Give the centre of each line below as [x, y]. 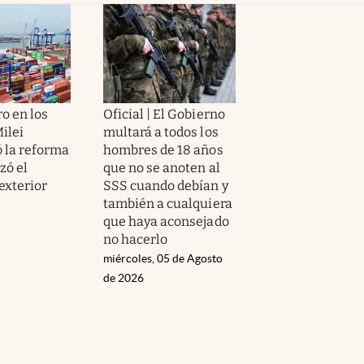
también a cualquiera [168, 203]
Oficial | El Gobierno [164, 114]
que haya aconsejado [166, 221]
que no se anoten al [162, 167]
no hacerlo [136, 239]
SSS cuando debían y [166, 185]
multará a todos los [161, 132]
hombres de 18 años [163, 149]
